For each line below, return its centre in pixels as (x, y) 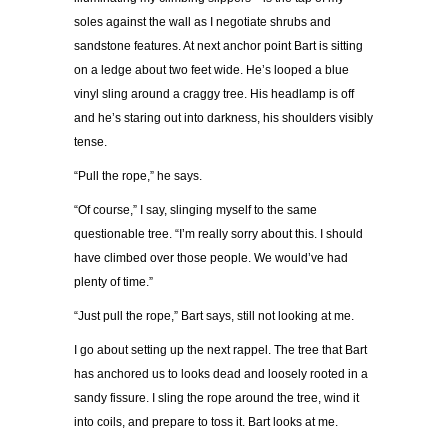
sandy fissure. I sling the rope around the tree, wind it (216, 398)
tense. (90, 142)
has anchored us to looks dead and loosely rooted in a (221, 374)
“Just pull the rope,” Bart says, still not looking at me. (214, 316)
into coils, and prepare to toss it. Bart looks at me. (206, 422)
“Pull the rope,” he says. (138, 176)
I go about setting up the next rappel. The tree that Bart (220, 350)
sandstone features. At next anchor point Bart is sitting (218, 46)
